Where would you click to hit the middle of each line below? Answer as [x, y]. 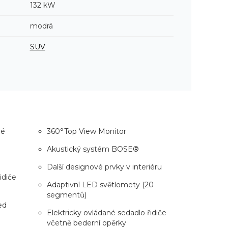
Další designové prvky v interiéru [104, 167]
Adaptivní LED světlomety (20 [100, 184]
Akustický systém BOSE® [93, 149]
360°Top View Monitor [86, 131]
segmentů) [66, 195]
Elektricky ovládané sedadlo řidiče [106, 212]
